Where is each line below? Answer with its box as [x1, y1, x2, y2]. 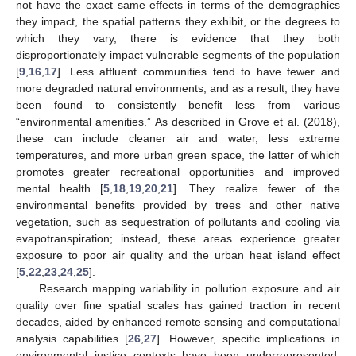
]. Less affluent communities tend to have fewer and [57, 64, 340, 78]
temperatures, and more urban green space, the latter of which [16, 148, 340, 161]
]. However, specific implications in [157, 331, 340, 345]
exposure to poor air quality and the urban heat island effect [16, 248, 340, 261]
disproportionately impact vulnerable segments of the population [16, 48, 340, 61]
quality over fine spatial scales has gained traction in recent [16, 298, 340, 311]
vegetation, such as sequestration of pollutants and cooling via [16, 215, 340, 228]
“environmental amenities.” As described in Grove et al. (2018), [16, 114, 340, 128]
